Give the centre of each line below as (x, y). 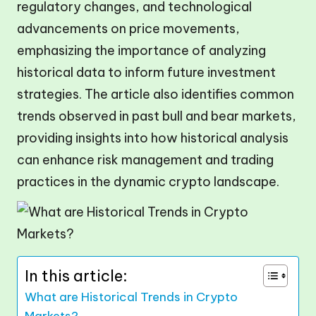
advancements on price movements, (128, 29)
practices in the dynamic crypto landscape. (148, 182)
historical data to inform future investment (146, 72)
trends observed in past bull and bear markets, (157, 116)
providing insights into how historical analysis (153, 138)
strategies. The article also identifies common (156, 94)
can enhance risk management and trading (145, 160)
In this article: (76, 275)
